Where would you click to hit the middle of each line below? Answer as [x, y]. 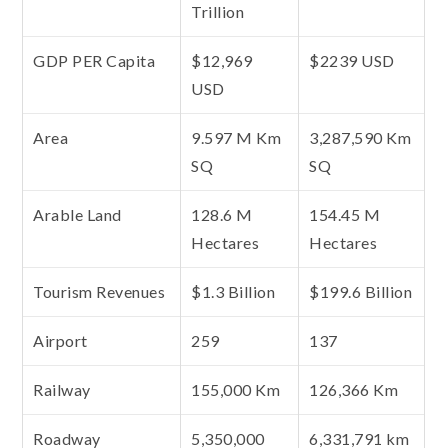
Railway [62, 389]
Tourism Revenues [99, 291]
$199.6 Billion [361, 291]
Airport [60, 340]
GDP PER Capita [94, 60]
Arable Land [77, 214]
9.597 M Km [236, 137]
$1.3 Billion [233, 291]
